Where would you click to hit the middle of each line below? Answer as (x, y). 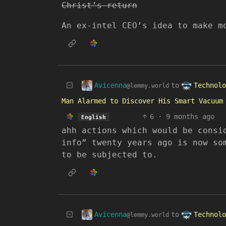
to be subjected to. (109, 155)
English (93, 117)
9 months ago (190, 117)
